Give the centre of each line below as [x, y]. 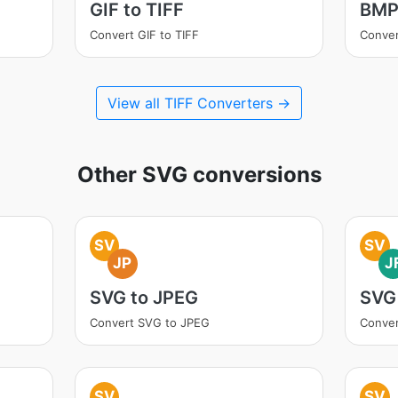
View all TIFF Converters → [199, 103]
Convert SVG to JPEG [149, 322]
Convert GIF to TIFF [144, 35]
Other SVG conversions [199, 175]
